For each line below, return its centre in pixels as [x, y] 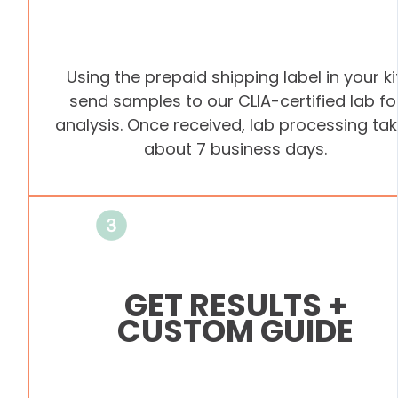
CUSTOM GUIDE [235, 330]
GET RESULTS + [235, 305]
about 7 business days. [235, 148]
